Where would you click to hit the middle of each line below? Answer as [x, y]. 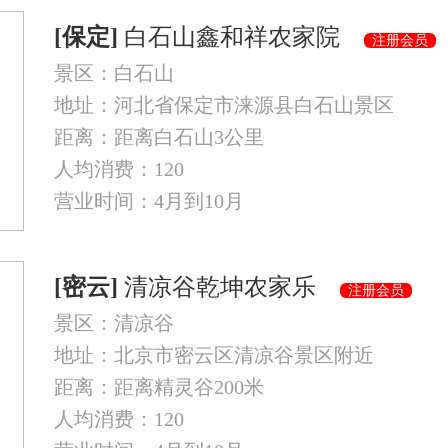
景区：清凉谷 [114, 323]
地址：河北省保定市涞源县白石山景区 [224, 105]
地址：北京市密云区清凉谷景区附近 [214, 355]
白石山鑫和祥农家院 [241, 37]
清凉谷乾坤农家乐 [229, 287]
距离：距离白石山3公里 [159, 137]
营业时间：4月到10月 [149, 201]
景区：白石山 [114, 73]
